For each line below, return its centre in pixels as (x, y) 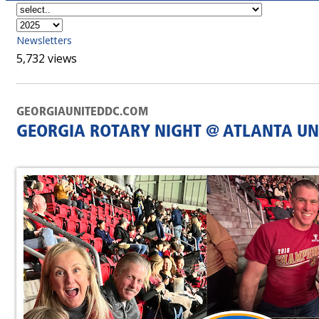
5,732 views (47, 58)
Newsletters (44, 40)
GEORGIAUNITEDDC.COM (82, 112)
